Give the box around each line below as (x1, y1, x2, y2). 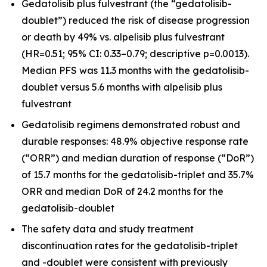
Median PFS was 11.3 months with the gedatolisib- (21, 64, 249, 77)
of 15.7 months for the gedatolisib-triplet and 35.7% (21, 168, 254, 181)
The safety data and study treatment (21, 222, 194, 235)
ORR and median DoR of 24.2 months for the (21, 185, 223, 197)
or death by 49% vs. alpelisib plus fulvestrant (21, 31, 225, 44)
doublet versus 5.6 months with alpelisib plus (21, 81, 222, 94)
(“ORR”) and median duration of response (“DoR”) (21, 151, 254, 164)
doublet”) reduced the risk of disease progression (21, 14, 250, 27)
